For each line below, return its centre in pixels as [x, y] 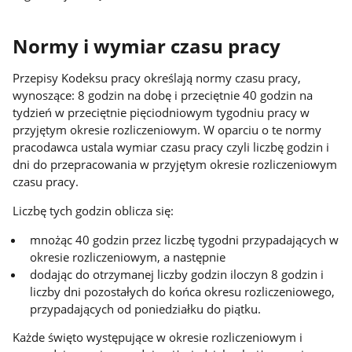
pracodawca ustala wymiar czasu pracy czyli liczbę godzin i [171, 147]
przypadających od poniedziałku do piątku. [146, 308]
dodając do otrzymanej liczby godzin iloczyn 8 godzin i [177, 274]
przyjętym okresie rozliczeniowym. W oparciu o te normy [167, 130]
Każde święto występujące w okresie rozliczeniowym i [158, 337]
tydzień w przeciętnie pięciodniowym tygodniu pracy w [161, 113]
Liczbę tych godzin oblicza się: [93, 210]
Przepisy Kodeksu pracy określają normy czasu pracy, [157, 78]
